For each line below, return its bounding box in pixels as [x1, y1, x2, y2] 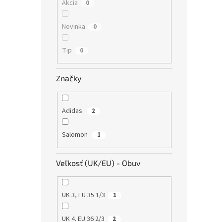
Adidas [61, 106, 84, 116]
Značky [56, 73, 81, 83]
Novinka [61, 21, 85, 32]
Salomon [61, 130, 89, 140]
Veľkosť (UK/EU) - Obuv [56, 158, 140, 167]
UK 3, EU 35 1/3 [61, 190, 105, 201]
